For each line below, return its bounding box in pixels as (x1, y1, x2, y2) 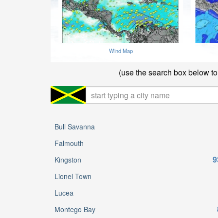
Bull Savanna (54, 122, 95, 131)
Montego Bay (54, 204, 95, 214)
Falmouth (54, 138, 84, 148)
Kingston (54, 155, 81, 164)
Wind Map (109, 47, 133, 54)
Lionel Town (54, 171, 91, 181)
